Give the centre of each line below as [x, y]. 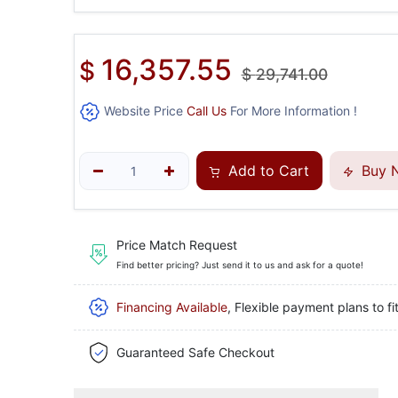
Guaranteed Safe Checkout [195, 353]
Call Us [206, 111]
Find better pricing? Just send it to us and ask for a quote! [239, 265]
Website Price [143, 111]
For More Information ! [291, 111]
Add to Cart [266, 171]
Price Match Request [176, 245]
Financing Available [171, 307]
